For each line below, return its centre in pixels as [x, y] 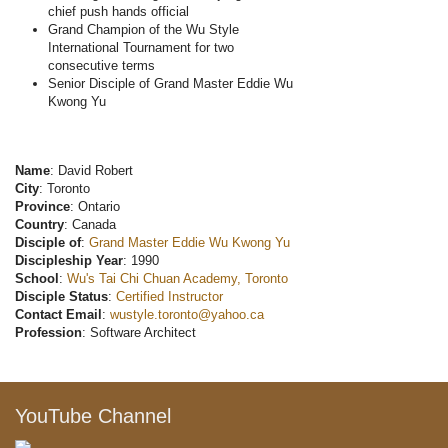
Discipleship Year [69, 261]
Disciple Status [61, 297]
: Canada [90, 225]
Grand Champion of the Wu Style [143, 30]
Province [42, 207]
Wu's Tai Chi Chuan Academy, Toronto [177, 279]
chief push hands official [118, 12]
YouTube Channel [93, 416]
